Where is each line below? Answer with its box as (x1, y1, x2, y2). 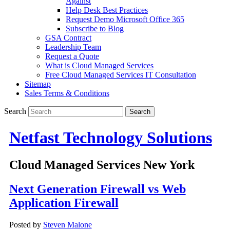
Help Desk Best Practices (66, 6, 148, 15)
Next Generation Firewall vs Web (9, 182, 186, 196)
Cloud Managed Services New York (9, 158, 195, 172)
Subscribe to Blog (66, 24, 124, 33)
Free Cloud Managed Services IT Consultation (45, 70, 196, 80)
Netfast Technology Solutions (9, 128, 212, 147)
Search (4, 107, 26, 116)
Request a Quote (45, 52, 99, 61)
